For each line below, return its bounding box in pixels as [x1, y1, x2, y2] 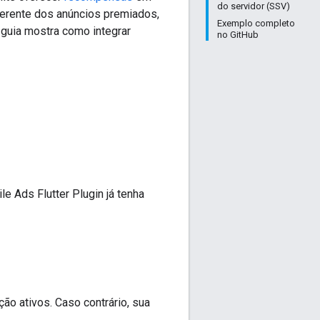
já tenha [104, 186, 144, 201]
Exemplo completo [217, 18, 295, 29]
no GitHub [217, 29, 259, 40]
